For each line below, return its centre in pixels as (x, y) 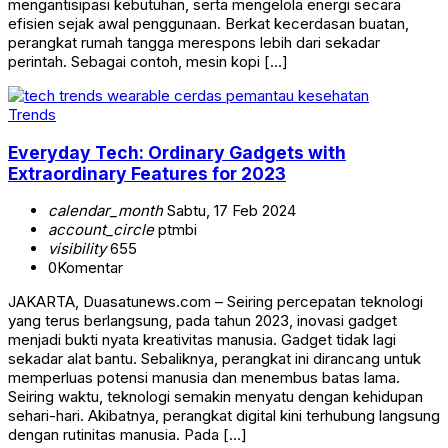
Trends (32, 115)
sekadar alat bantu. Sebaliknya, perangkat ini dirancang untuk (214, 359)
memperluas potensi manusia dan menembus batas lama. (204, 378)
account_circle (101, 230)
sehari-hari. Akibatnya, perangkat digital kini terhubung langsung (224, 416)
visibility (77, 249)
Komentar (90, 268)
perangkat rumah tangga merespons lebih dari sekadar (194, 43)
